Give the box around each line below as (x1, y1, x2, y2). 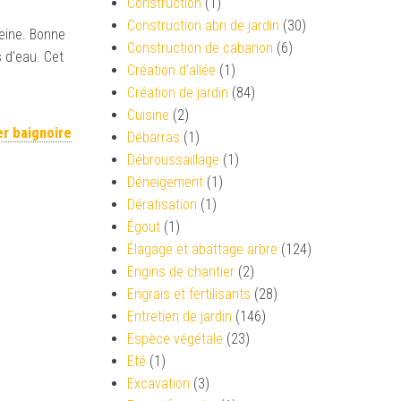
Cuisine (127, 107, 169, 124)
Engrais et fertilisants (127, 286, 251, 303)
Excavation (127, 375, 190, 392)
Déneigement (127, 174, 203, 191)
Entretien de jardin (127, 308, 232, 325)
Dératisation (127, 196, 197, 213)
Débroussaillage (127, 151, 219, 168)
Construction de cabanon (127, 39, 273, 56)
